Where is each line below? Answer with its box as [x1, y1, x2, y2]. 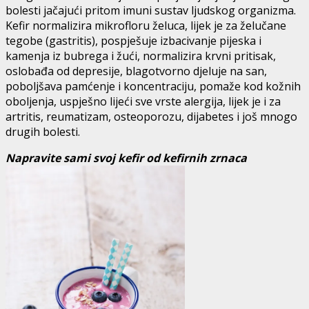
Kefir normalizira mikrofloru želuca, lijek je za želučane [6, 17, 286, 33]
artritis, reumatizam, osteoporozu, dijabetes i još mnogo [6, 108, 297, 124]
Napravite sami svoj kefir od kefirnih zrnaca [6, 150, 247, 166]
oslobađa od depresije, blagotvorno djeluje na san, [6, 63, 267, 79]
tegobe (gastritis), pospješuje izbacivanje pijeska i [6, 32, 261, 48]
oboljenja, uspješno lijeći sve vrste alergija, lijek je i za [6, 93, 281, 109]
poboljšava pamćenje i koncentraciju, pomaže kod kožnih [6, 78, 301, 94]
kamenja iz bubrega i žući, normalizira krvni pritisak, [6, 48, 276, 63]
